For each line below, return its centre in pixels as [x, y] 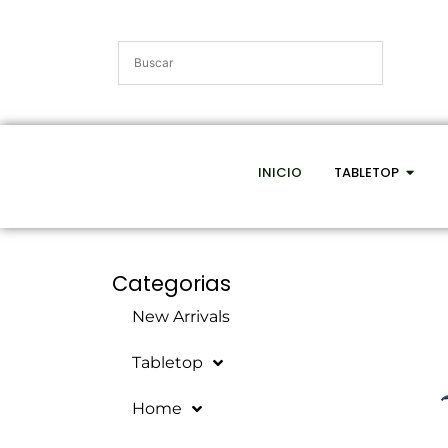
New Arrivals [181, 317]
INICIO [279, 173]
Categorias [171, 284]
